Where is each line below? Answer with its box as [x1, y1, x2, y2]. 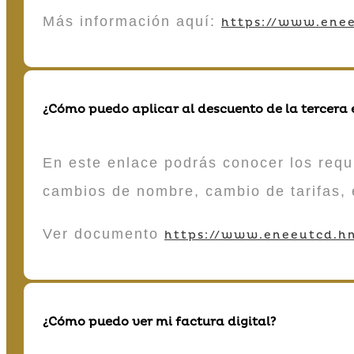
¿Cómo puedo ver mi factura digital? [43, 314, 276, 330]
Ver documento [43, 226, 164, 243]
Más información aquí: [43, 13, 221, 30]
